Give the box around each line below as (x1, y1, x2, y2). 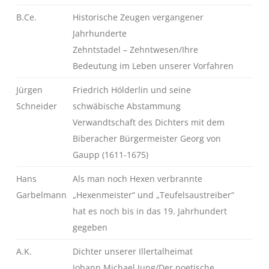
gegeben (73, 221, 108, 233)
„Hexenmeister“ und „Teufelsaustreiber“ (73, 189, 235, 201)
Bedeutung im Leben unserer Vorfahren (73, 59, 234, 71)
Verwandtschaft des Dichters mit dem (73, 116, 225, 128)
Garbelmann (16, 189, 67, 201)
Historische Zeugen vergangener (73, 11, 204, 23)
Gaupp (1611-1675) (73, 148, 149, 160)
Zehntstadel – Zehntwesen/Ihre (73, 43, 199, 55)
